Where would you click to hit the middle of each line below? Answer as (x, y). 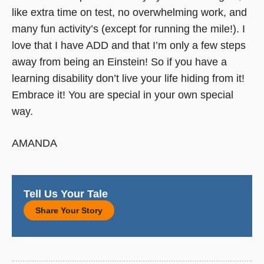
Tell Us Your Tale (66, 194)
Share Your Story (69, 211)
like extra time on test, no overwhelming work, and (129, 12)
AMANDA (34, 143)
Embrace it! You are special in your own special (123, 95)
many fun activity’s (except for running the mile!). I (128, 29)
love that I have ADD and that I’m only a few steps (129, 45)
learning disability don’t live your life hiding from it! (128, 78)
